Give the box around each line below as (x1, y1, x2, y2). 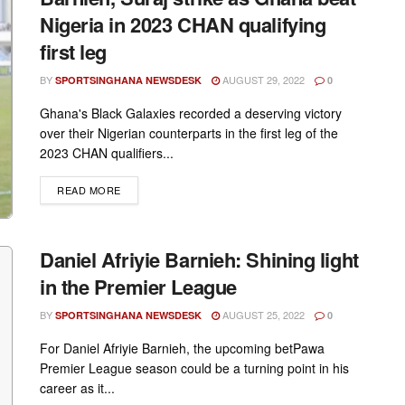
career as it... (40, 378, 115, 397)
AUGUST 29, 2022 (220, 72, 305, 88)
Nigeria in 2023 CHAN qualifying (40, 10, 326, 40)
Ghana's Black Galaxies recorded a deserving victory (40, 104, 342, 123)
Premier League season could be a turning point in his (40, 358, 349, 377)
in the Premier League (40, 271, 237, 301)
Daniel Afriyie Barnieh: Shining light (40, 244, 359, 274)
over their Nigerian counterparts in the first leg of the (40, 124, 338, 143)
